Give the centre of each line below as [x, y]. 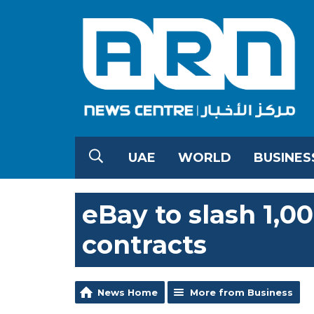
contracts [144, 244]
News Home [128, 292]
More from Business [241, 292]
